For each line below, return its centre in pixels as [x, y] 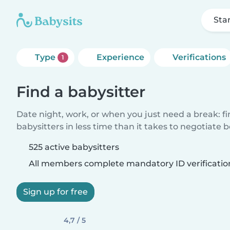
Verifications [199, 57]
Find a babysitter [81, 92]
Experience [120, 57]
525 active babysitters [74, 147]
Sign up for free [55, 192]
